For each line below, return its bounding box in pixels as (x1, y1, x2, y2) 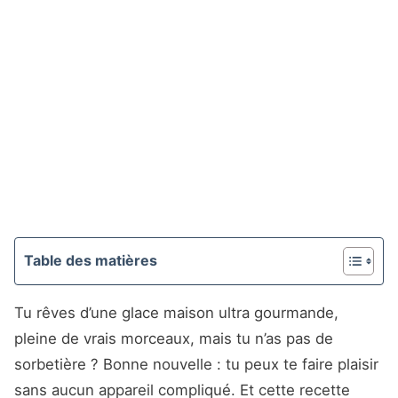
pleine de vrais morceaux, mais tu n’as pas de (14, 330, 333, 348)
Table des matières (24, 251, 157, 270)
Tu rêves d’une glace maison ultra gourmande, (14, 304, 338, 322)
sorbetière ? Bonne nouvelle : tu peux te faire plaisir (14, 355, 378, 374)
